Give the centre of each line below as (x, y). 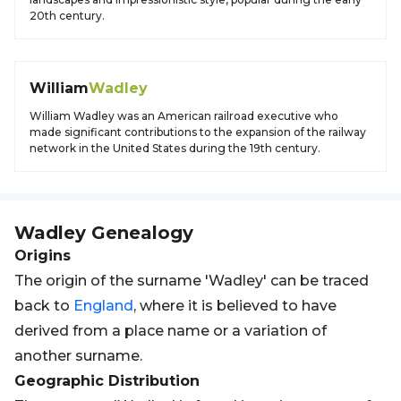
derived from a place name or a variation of (171, 331)
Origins (43, 256)
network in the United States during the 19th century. (175, 148)
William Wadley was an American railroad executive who (184, 116)
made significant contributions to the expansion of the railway (198, 132)
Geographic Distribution (107, 381)
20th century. (67, 16)
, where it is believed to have (235, 306)
